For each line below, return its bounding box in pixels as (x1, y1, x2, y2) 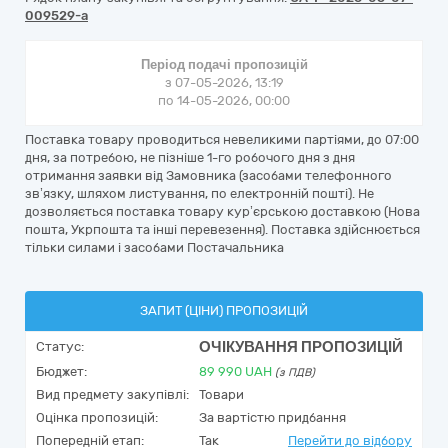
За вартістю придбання (199, 410, 346, 425)
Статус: (36, 339, 84, 354)
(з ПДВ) (275, 366, 315, 379)
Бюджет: (36, 364, 87, 379)
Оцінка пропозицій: (36, 410, 158, 425)
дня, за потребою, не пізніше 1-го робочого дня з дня (25, 150, 355, 165)
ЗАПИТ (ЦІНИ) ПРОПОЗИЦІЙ (140, 303, 308, 318)
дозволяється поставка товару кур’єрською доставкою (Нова (25, 204, 420, 219)
